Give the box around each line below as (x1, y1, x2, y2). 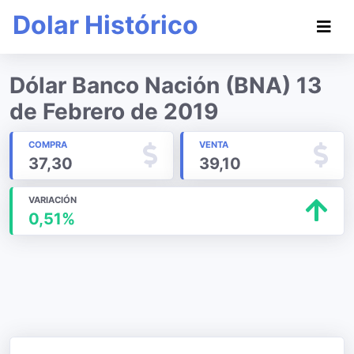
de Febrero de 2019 (9, 98, 218, 125)
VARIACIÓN (28, 194, 77, 205)
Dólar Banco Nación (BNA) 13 (9, 72, 322, 99)
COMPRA (28, 139, 67, 150)
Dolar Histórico (13, 9, 198, 40)
